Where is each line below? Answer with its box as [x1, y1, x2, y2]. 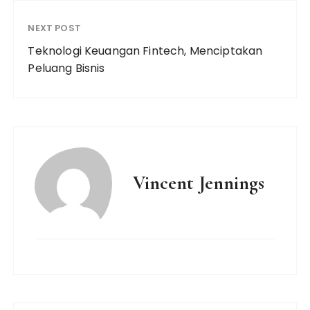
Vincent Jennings [133, 171, 265, 194]
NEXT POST [28, 21, 81, 35]
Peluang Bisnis [28, 60, 105, 76]
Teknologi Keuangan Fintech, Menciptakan [28, 43, 263, 59]
